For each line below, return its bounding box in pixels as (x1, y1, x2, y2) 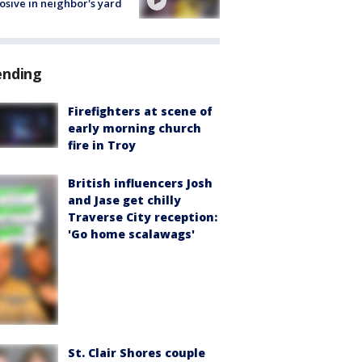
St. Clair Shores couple (68, 344, 205, 360)
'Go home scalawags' (68, 226, 195, 242)
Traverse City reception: (68, 209, 217, 225)
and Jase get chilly (68, 192, 181, 208)
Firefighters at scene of (68, 103, 213, 120)
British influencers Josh (68, 175, 213, 192)
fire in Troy (68, 137, 136, 154)
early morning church (68, 120, 201, 137)
